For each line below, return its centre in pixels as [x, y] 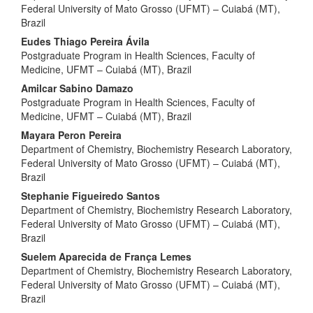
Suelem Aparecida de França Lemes [106, 256]
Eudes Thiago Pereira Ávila [85, 41]
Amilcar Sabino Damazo [77, 88]
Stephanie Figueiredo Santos [90, 196]
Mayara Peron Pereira [71, 135]
